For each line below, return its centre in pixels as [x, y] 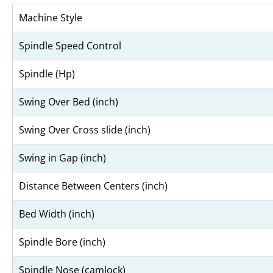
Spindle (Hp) [47, 74]
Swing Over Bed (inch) [69, 102]
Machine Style [51, 18]
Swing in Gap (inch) [62, 158]
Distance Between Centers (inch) [93, 186]
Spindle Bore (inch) [62, 242]
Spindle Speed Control [70, 46]
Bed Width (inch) [57, 214]
